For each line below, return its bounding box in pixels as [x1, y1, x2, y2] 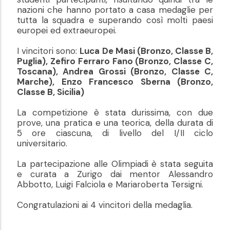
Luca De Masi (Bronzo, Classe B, [80, 45, 213, 57]
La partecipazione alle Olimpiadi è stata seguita [17, 158, 213, 170]
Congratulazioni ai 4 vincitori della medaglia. [17, 199, 195, 211]
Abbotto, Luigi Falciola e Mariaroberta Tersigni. [17, 179, 206, 190]
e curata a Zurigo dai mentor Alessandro [17, 168, 213, 180]
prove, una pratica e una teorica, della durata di [17, 117, 213, 129]
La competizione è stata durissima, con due [17, 107, 213, 119]
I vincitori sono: [17, 45, 80, 57]
